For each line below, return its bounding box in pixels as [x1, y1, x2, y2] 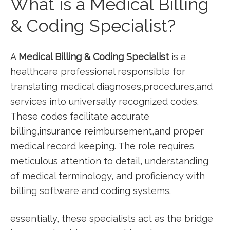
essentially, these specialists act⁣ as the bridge [10, 213, 213, 224]
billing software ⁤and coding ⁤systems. [10, 185, 171, 196]
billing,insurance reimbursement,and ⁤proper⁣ [10, 126, 204, 137]
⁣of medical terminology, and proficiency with [10, 170, 205, 181]
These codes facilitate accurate [10, 111, 149, 122]
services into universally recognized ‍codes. [10, 96, 199, 107]
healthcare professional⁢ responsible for [10, 66, 185, 77]
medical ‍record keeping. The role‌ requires [10, 141, 194, 151]
